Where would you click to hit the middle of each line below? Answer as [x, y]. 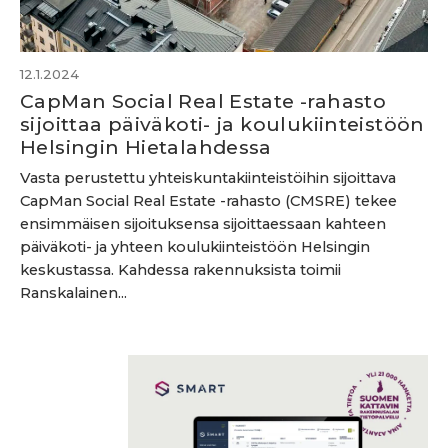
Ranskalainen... [73, 293]
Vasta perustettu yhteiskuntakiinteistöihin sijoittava [208, 178]
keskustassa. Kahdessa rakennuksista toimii [180, 270]
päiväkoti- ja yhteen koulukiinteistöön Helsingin [195, 247]
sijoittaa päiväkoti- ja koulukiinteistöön [222, 124]
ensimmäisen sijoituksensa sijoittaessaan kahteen [203, 224]
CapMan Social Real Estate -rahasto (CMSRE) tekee [208, 201]
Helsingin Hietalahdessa [146, 147]
